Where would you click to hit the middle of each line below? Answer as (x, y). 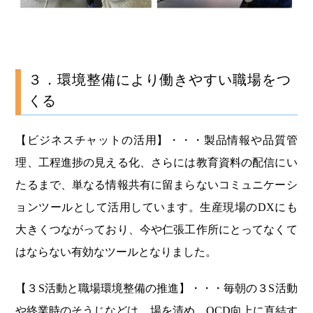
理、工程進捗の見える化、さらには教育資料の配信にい (156, 162)
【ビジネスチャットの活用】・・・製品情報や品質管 (156, 140)
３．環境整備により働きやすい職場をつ (159, 79)
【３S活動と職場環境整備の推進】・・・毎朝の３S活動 (156, 288)
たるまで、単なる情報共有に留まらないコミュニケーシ (156, 184)
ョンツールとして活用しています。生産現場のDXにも (156, 207)
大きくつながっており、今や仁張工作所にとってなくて (156, 229)
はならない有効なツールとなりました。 (116, 252)
